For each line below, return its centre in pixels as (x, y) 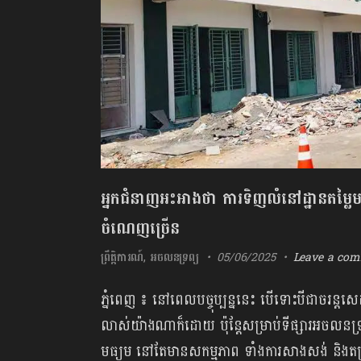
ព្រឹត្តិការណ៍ (122, 257)
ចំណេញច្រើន (140, 229)
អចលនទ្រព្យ (175, 257)
